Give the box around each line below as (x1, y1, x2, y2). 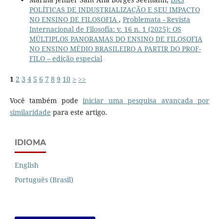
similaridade (9, 108, 51, 117)
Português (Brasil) (15, 175, 73, 185)
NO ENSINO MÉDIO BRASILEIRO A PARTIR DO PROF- (29, 44, 201, 54)
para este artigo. (50, 108, 107, 117)
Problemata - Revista (122, 15, 190, 24)
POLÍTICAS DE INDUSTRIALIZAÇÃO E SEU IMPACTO (29, 5, 200, 15)
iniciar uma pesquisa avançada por (83, 96, 210, 106)
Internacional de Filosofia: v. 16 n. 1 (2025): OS (29, 24, 181, 34)
